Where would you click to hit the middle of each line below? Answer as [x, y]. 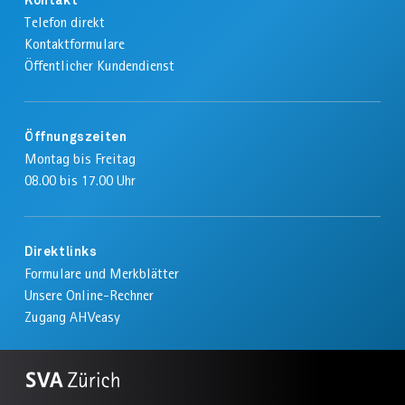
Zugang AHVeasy [72, 316]
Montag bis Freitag [80, 158]
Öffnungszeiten [75, 137]
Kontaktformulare [74, 43]
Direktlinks [61, 252]
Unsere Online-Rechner [89, 295]
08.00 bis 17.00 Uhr [80, 180]
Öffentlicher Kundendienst [99, 65]
